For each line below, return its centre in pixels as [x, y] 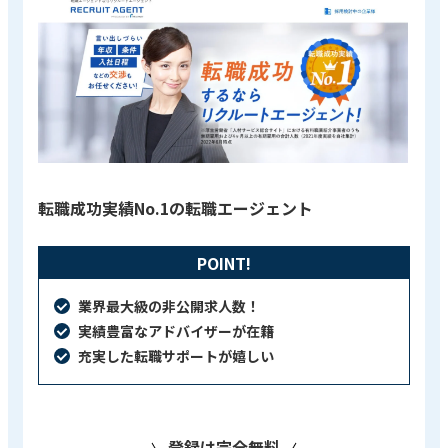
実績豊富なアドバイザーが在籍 [176, 330]
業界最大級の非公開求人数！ [169, 305]
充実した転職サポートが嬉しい [176, 355]
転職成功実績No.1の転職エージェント [175, 207]
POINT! [224, 262]
